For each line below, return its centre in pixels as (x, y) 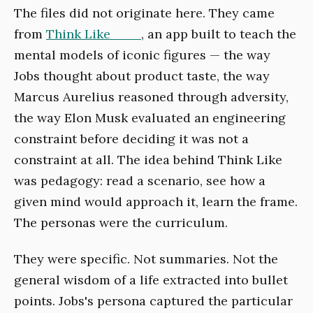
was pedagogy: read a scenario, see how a (140, 180)
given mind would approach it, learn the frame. (156, 201)
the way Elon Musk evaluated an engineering (150, 117)
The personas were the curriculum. (121, 222)
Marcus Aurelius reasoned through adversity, (151, 96)
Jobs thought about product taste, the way (142, 75)
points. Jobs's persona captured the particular (153, 300)
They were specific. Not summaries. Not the (146, 259)
